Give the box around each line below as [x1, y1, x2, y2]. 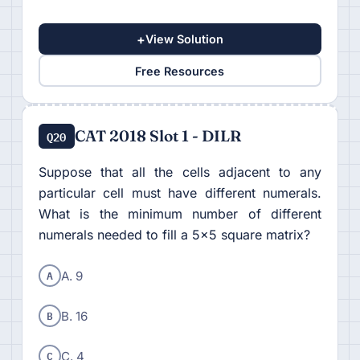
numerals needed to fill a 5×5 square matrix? [38, 227, 310, 243]
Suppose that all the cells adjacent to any [38, 164, 322, 181]
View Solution [145, 32, 223, 47]
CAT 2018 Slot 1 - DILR [74, 126, 241, 146]
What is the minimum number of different [38, 206, 322, 223]
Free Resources [135, 63, 225, 78]
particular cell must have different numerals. [38, 185, 322, 202]
